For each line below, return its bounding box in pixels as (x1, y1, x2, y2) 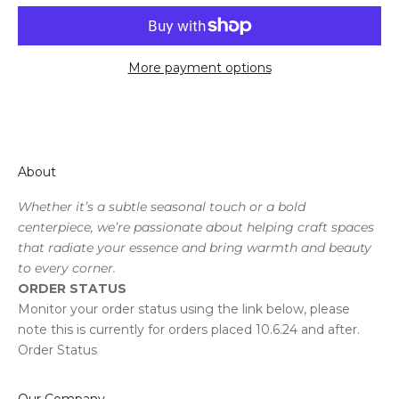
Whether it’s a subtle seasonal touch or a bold (18, 198, 305, 215)
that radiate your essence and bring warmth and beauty (18, 239, 371, 256)
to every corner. (18, 259, 116, 276)
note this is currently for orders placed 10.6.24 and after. (18, 321, 360, 338)
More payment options (127, 59, 272, 76)
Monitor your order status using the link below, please (18, 300, 350, 317)
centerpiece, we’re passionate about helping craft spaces (18, 218, 374, 235)
